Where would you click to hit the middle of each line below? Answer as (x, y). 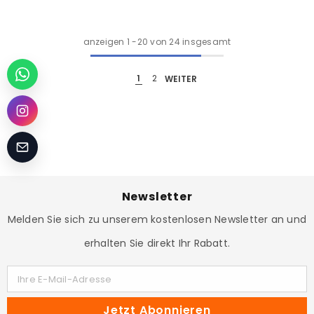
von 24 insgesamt (190, 42)
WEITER (181, 78)
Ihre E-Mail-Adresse (65, 280)
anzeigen (104, 42)
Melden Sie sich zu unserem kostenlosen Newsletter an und (157, 220)
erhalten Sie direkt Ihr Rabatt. (157, 244)
